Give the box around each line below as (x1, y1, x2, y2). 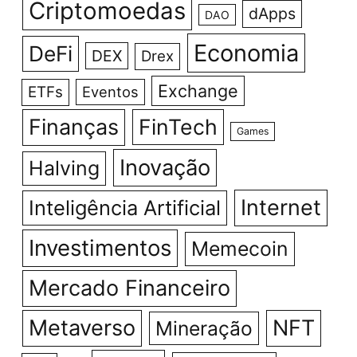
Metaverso (28, 315, 135, 342)
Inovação (119, 155, 210, 182)
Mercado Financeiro (28, 275, 230, 302)
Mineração (155, 316, 253, 341)
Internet (240, 194, 321, 222)
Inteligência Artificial (28, 195, 221, 221)
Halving (28, 156, 100, 181)
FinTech (139, 114, 218, 140)
